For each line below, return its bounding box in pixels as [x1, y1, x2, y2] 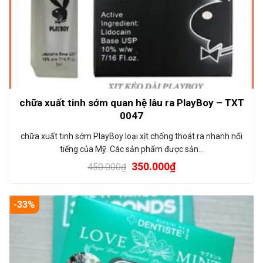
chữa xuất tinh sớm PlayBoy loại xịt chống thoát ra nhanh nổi [21, 131, 242, 141]
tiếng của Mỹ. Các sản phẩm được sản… [59, 144, 204, 154]
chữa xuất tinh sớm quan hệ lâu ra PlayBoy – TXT [19, 96, 244, 109]
